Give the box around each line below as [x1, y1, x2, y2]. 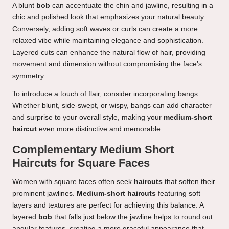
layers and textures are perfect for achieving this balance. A [12, 201, 203, 210]
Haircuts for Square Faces [12, 156, 150, 170]
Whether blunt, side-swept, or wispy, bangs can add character [12, 102, 212, 110]
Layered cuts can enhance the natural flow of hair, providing [12, 49, 205, 57]
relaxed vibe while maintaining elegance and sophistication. [12, 37, 203, 45]
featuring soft [156, 190, 200, 198]
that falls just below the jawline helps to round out [52, 213, 213, 221]
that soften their [163, 178, 215, 186]
